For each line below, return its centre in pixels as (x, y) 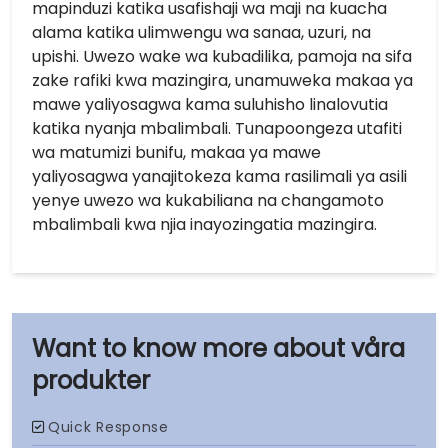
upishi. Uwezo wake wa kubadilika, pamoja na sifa (222, 56)
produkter (91, 380)
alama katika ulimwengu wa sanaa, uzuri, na (201, 32)
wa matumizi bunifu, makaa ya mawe (176, 152)
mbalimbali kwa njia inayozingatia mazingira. (204, 224)
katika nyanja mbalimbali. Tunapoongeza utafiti (217, 128)
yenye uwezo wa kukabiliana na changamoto (208, 200)
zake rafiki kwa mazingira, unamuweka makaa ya (222, 80)
